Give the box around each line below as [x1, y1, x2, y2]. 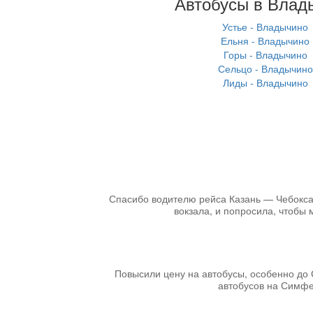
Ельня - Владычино [221, 33, 310, 48]
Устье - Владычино [222, 19, 308, 34]
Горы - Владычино [223, 47, 307, 61]
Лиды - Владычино [222, 75, 308, 89]
